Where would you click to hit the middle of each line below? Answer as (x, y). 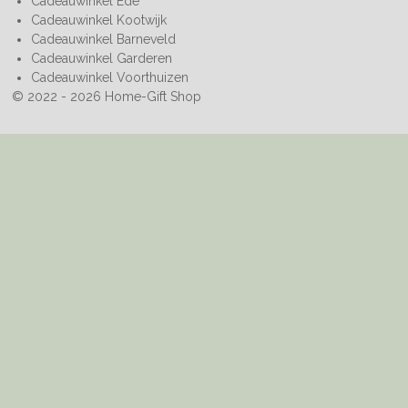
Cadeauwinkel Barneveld (103, 39)
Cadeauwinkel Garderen (101, 58)
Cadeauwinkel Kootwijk (98, 20)
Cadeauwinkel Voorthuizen (109, 77)
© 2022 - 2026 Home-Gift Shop (106, 97)
